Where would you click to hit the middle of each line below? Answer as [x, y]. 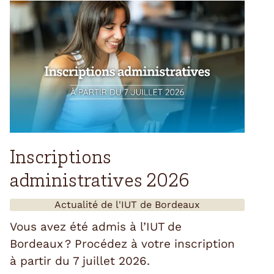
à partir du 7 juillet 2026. [80, 261]
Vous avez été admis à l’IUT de [96, 226]
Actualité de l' [88, 204]
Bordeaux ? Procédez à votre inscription [122, 243]
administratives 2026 [100, 182]
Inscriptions [61, 159]
